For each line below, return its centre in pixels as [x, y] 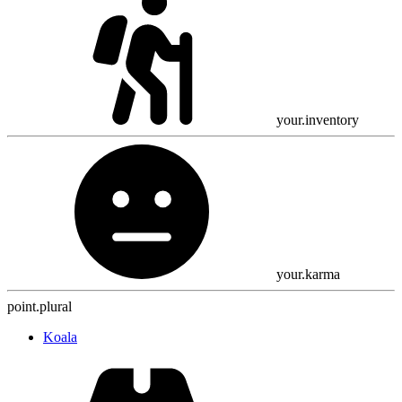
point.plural [39, 307]
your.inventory [318, 120]
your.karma [308, 275]
